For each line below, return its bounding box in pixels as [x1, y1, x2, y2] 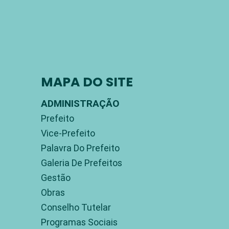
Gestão [41, 171, 71, 184]
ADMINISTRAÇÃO [41, 97, 120, 109]
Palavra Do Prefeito [41, 142, 120, 154]
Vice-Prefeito [41, 127, 95, 139]
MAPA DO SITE [41, 73, 133, 91]
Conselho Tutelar [41, 201, 111, 213]
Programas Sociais [41, 216, 118, 228]
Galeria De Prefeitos [41, 156, 122, 169]
